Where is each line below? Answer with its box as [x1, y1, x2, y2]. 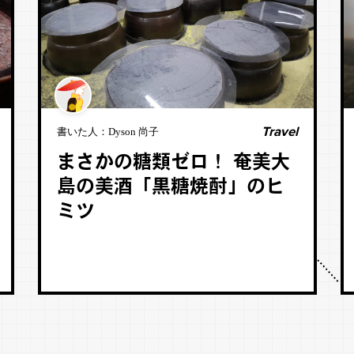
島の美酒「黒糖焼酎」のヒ [56, 179, 284, 198]
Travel [261, 123, 298, 140]
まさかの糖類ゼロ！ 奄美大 [56, 154, 290, 173]
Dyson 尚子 [107, 126, 159, 137]
